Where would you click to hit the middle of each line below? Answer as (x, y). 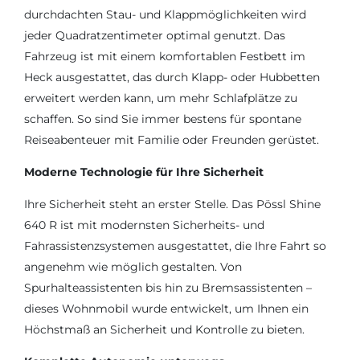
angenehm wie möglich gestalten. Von (133, 266)
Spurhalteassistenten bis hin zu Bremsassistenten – (168, 287)
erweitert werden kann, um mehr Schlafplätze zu (161, 98)
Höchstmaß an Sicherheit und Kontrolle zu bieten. (164, 329)
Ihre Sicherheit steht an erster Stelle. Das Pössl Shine (172, 204)
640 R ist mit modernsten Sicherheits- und (144, 225)
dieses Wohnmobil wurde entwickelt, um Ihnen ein (166, 308)
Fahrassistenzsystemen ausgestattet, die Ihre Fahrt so (175, 245)
